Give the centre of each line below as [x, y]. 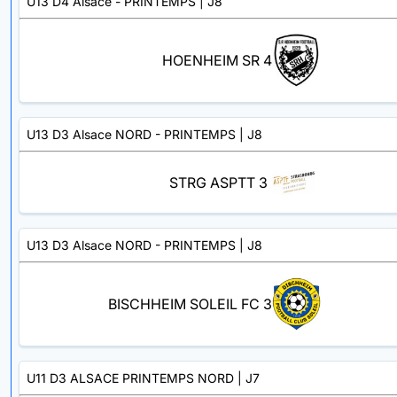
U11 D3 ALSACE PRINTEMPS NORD [130, 378]
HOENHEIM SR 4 [217, 61]
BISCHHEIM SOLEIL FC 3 [190, 304]
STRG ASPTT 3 [218, 182]
